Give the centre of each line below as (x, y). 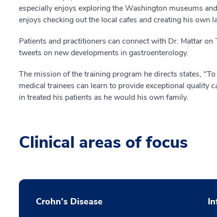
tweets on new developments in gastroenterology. (104, 53)
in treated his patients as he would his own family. (104, 98)
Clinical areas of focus (103, 143)
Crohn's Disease (69, 202)
